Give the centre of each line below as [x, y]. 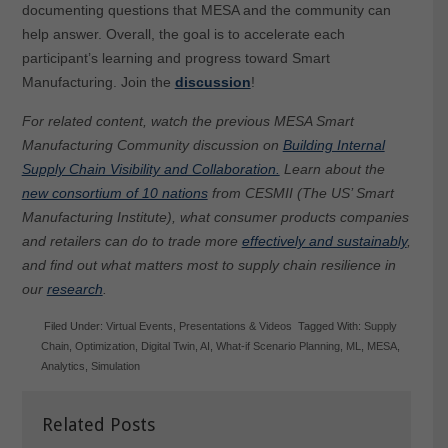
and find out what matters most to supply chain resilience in [208, 264]
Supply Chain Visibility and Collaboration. [150, 168]
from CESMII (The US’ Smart [300, 192]
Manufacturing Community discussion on [152, 144]
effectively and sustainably [324, 240]
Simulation [116, 365]
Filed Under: [75, 325]
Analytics [63, 365]
